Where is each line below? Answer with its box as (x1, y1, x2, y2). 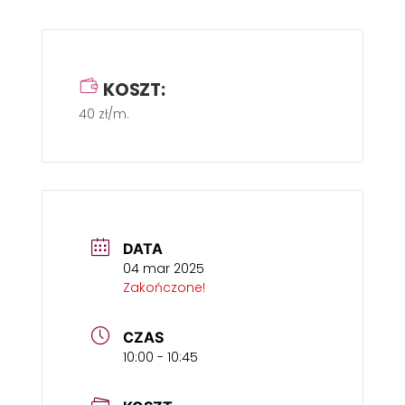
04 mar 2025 (123, 259, 204, 278)
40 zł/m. (79, 105, 129, 123)
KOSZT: (103, 78, 165, 102)
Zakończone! (123, 278, 205, 297)
